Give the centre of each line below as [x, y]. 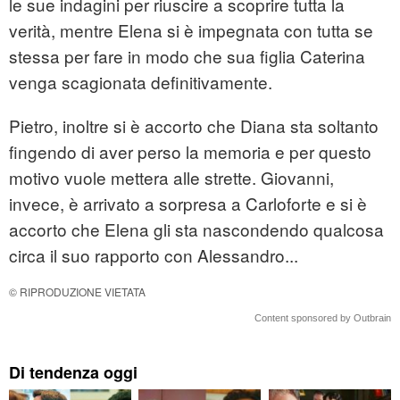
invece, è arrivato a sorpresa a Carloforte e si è [188, 204]
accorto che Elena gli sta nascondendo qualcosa [196, 229]
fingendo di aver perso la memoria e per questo [190, 152]
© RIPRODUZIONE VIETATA [77, 292]
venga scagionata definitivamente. [141, 82]
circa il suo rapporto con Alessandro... [154, 255]
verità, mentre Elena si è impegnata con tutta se [191, 30]
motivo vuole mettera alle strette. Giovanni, [171, 178]
